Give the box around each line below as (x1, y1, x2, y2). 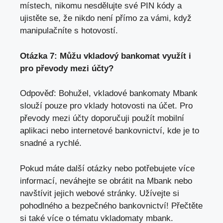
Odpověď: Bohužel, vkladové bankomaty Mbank (20, 89, 198, 99)
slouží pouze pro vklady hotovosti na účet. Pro (20, 101, 193, 111)
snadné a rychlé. (20, 138, 82, 148)
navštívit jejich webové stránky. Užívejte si (20, 188, 179, 198)
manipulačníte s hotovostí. (20, 26, 118, 36)
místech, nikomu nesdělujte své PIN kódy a (20, 1, 182, 11)
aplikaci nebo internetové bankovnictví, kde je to (20, 126, 199, 136)
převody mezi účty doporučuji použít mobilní (20, 113, 184, 123)
